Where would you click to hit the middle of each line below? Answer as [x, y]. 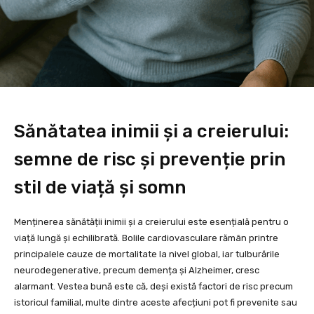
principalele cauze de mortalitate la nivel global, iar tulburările [147, 254]
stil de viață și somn [100, 187]
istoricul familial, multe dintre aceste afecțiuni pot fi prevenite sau [156, 303]
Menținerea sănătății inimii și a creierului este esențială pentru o [151, 222]
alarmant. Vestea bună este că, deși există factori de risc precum [153, 287]
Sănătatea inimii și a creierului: [151, 131]
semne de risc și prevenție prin [150, 159]
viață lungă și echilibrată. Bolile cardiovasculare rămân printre [146, 238]
